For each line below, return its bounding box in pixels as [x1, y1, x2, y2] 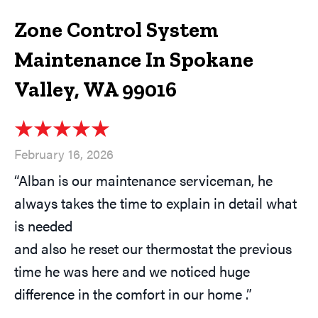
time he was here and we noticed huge [14, 261, 250, 282]
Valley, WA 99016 [14, 77, 177, 103]
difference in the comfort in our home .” [14, 283, 252, 305]
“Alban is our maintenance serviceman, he [14, 170, 273, 191]
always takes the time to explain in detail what [14, 192, 297, 214]
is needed [14, 215, 72, 236]
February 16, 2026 [14, 145, 114, 163]
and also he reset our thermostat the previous [14, 238, 292, 259]
